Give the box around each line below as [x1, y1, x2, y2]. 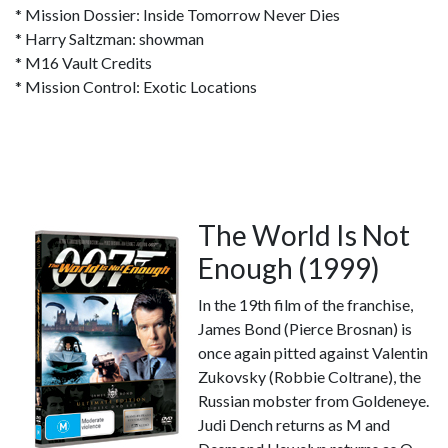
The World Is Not [198, 218, 410, 252]
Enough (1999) [198, 251, 380, 285]
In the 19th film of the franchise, [198, 295, 413, 314]
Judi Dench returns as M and [198, 415, 390, 434]
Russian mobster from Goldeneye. [198, 391, 429, 410]
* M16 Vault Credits [15, 53, 152, 72]
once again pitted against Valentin [198, 343, 428, 362]
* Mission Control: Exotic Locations [15, 77, 257, 96]
